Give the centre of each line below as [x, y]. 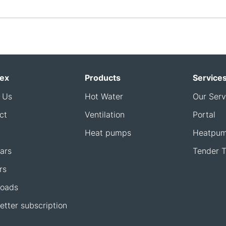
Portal [204, 114]
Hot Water [104, 96]
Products [102, 77]
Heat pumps [108, 132]
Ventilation [104, 114]
